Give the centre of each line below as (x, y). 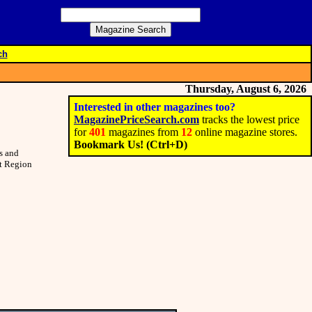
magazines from (143, 132)
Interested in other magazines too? (155, 107)
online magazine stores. (245, 132)
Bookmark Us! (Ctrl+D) (131, 145)
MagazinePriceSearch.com (136, 119)
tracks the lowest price (249, 119)
